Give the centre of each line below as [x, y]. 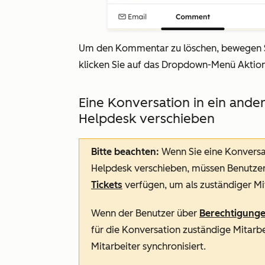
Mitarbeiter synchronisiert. [148, 246]
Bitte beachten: [126, 152]
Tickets [107, 185]
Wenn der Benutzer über [145, 213]
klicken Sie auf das [120, 65]
